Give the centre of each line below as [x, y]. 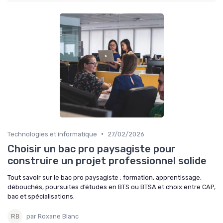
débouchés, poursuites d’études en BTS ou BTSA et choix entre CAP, [111, 187]
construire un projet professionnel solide [107, 161]
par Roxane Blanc [53, 217]
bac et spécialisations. [41, 196]
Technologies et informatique [52, 134]
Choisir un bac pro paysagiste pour [92, 149]
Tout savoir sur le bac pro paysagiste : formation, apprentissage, [105, 177]
